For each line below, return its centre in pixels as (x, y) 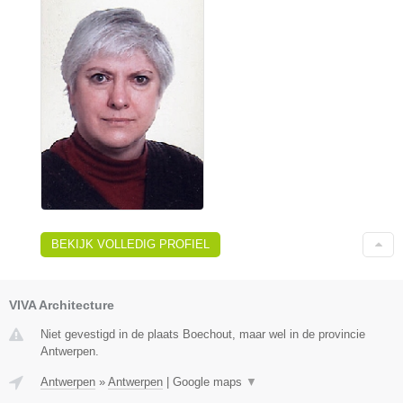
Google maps (209, 381)
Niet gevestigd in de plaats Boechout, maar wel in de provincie (203, 334)
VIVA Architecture (62, 304)
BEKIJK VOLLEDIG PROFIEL (130, 244)
